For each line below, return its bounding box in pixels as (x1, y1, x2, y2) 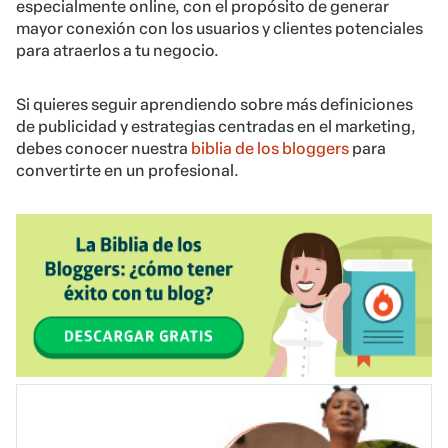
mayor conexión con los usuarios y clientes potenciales (16, 19, 423, 39)
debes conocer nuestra (16, 139, 191, 159)
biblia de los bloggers (191, 139, 349, 159)
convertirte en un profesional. (16, 161, 239, 181)
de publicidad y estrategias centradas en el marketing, (16, 117, 416, 137)
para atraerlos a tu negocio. (16, 41, 219, 61)
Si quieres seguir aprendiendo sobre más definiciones (16, 95, 413, 115)
